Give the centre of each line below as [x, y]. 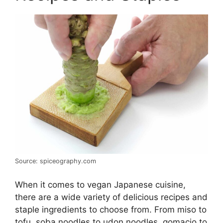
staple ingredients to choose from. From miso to [111, 209]
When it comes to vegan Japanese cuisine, [100, 184]
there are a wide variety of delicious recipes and [111, 197]
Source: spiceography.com [56, 161]
